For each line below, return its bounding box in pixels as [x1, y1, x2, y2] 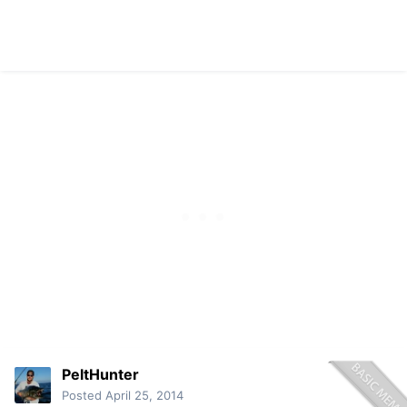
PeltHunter [62, 365, 139, 384]
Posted [62, 388, 105, 403]
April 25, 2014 [105, 388, 184, 403]
